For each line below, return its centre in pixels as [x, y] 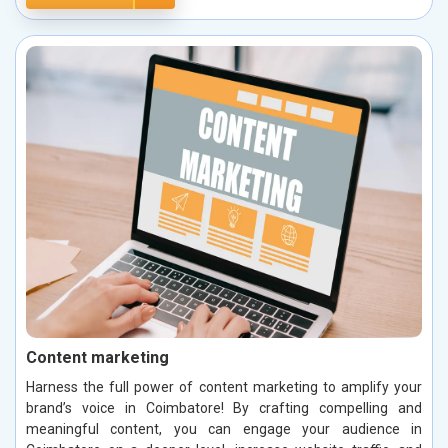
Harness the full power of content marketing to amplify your [224, 386]
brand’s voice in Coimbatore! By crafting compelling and [224, 407]
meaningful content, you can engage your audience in [224, 428]
